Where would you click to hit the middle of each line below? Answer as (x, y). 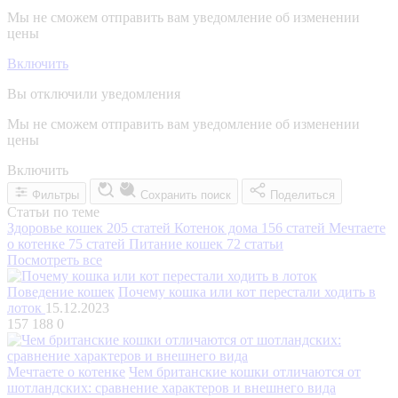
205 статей (139, 227)
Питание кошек (178, 243)
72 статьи (255, 243)
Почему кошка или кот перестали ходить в (247, 291)
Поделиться (302, 195)
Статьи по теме (53, 211)
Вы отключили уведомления (94, 93)
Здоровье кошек (57, 227)
